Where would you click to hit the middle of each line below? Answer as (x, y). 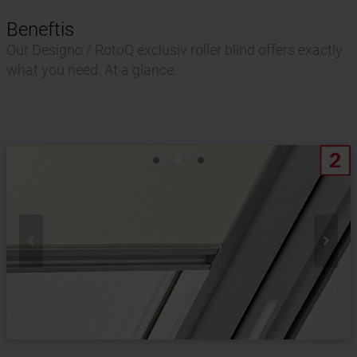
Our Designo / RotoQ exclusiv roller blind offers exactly (175, 50)
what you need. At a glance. (92, 70)
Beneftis (40, 29)
